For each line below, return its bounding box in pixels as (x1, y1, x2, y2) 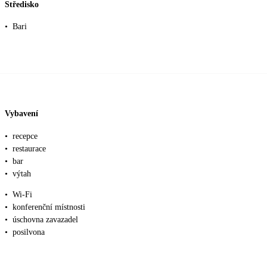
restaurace (13, 144, 46, 153)
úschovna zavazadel (13, 215, 78, 224)
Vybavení (5, 108, 38, 118)
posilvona (13, 227, 45, 237)
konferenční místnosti (13, 202, 85, 212)
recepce (13, 131, 38, 141)
